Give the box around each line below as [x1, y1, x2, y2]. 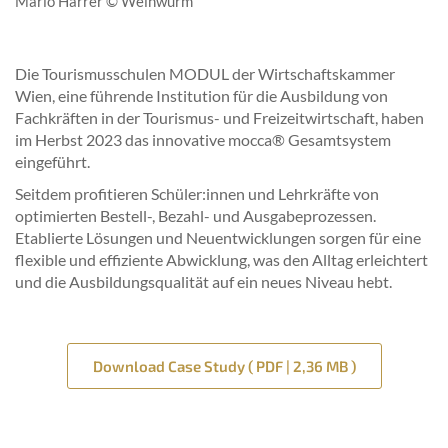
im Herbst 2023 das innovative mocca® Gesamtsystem [15, 130, 391, 149]
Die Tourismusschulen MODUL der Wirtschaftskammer [15, 64, 395, 83]
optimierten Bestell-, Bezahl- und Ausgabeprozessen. [15, 206, 376, 225]
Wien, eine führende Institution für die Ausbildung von [15, 86, 388, 105]
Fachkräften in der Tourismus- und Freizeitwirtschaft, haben [15, 108, 424, 127]
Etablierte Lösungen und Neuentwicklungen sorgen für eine [15, 228, 421, 247]
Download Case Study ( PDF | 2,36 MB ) [92, 357, 356, 375]
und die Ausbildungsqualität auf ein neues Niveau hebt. [15, 272, 392, 291]
